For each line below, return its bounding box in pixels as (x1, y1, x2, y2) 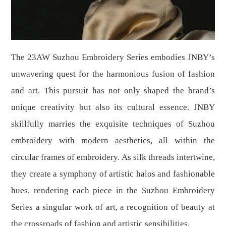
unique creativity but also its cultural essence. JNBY (11, 102, 215, 112)
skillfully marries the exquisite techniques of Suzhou (11, 119, 215, 129)
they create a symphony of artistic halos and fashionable (11, 168, 215, 179)
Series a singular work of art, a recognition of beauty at (11, 202, 215, 212)
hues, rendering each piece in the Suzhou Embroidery (11, 185, 215, 195)
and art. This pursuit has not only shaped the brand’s (11, 85, 215, 95)
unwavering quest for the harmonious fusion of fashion (11, 69, 215, 79)
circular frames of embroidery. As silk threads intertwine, (11, 152, 215, 162)
